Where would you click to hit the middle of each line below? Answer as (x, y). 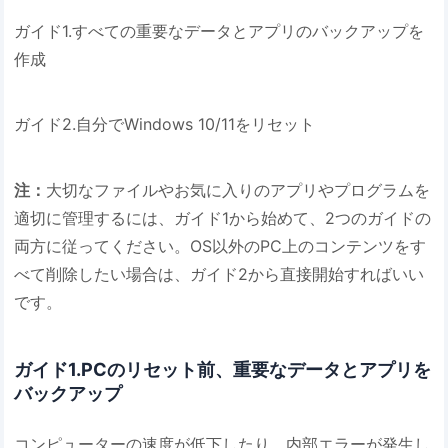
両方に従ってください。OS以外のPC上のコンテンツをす (220, 246)
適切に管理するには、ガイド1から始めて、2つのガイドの (223, 218)
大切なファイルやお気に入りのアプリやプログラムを (238, 190)
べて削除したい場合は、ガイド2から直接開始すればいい (219, 274)
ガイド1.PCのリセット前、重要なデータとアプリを (223, 369)
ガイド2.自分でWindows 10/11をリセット (165, 124)
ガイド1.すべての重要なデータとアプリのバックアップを (219, 30)
